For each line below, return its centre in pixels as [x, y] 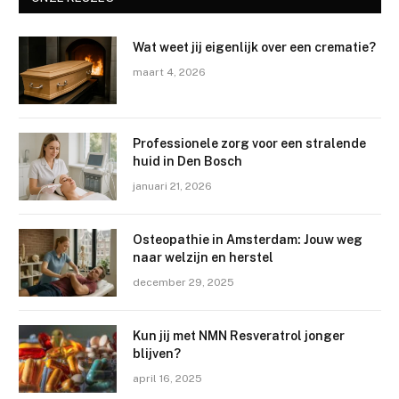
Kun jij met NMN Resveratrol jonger [239, 336]
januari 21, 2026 [172, 187]
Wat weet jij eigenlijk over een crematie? [254, 48]
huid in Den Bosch [187, 162]
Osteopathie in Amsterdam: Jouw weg [248, 240]
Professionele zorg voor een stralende [249, 144]
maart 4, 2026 [169, 73]
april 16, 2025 [167, 379]
